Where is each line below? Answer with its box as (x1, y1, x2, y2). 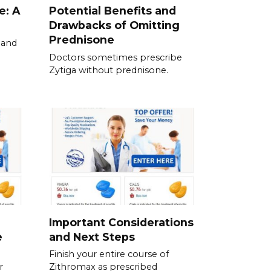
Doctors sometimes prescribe (49, 51, 182, 63)
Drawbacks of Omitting (49, 18, 180, 31)
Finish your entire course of (49, 249, 169, 260)
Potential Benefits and (49, 4, 176, 17)
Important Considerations (49, 215, 194, 229)
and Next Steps (49, 230, 135, 243)
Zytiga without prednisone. (49, 64, 168, 76)
